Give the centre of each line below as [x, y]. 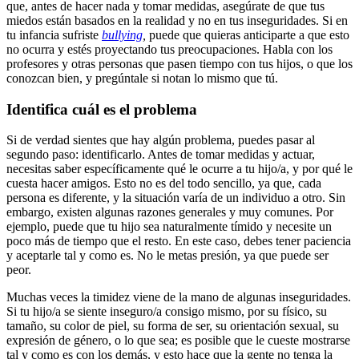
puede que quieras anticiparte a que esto [249, 34]
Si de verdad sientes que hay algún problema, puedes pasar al [161, 140]
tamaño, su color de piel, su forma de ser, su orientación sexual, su [173, 326]
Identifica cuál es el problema [102, 109]
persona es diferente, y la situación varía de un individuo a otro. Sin [176, 198]
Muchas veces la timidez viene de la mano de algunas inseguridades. [179, 297]
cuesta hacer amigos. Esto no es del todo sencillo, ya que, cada [164, 184]
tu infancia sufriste [54, 34]
